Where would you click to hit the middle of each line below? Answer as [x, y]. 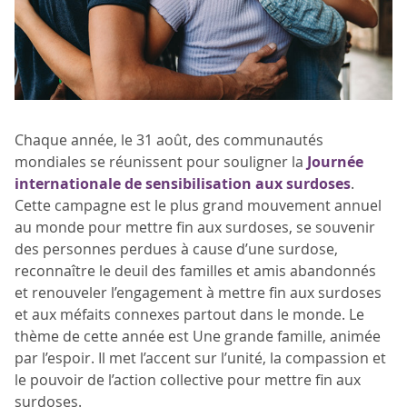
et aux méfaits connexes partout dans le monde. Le [189, 314]
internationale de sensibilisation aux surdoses [183, 184]
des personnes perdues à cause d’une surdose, [176, 249]
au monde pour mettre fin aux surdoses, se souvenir [195, 227]
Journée [335, 162]
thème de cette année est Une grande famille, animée [198, 336]
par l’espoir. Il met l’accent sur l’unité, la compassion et [200, 358]
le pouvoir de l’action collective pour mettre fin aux [188, 380]
